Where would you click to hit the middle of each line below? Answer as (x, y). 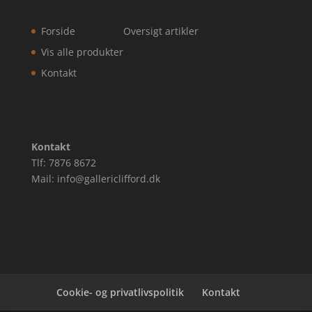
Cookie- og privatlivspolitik (120, 292)
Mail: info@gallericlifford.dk (95, 178)
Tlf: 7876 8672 (63, 162)
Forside (58, 31)
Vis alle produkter (82, 52)
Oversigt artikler (161, 31)
